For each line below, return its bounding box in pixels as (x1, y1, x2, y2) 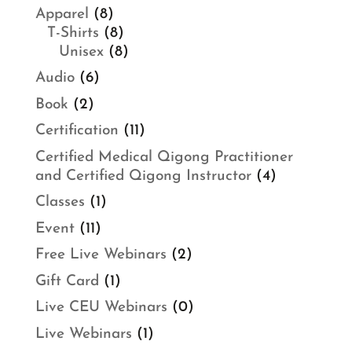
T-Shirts (46, 25, 99, 41)
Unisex (58, 44, 104, 60)
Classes (35, 195, 85, 211)
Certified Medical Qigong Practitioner (35, 149, 293, 165)
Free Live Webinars (35, 247, 167, 263)
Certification (35, 123, 119, 139)
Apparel (35, 6, 89, 22)
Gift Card (35, 273, 99, 289)
